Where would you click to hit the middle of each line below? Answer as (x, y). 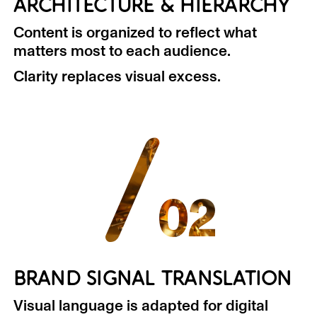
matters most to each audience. (122, 51)
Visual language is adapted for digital (140, 306)
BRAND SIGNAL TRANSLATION (152, 279)
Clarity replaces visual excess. (117, 76)
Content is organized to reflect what (135, 33)
